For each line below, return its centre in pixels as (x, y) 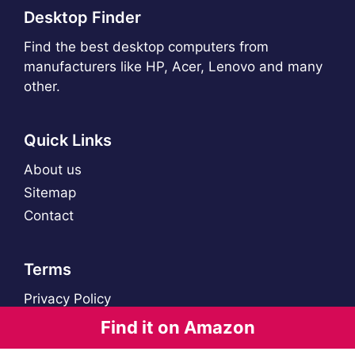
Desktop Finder (82, 17)
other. (42, 86)
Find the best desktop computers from (146, 46)
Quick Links (68, 140)
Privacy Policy (67, 298)
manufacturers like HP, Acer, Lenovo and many (173, 66)
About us (53, 169)
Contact (49, 215)
